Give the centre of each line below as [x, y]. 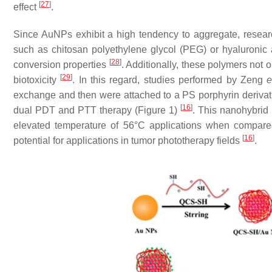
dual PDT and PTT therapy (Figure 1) [97, 110]
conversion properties [61, 65]
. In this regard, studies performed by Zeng [170, 80]
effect [26, 7]
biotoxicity [37, 80]
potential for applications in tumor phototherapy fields [128, 141]
